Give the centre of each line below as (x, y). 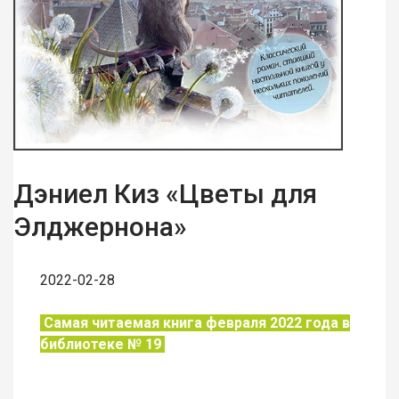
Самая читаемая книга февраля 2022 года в (195, 323)
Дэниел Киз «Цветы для (165, 194)
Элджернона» (100, 227)
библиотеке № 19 (102, 345)
